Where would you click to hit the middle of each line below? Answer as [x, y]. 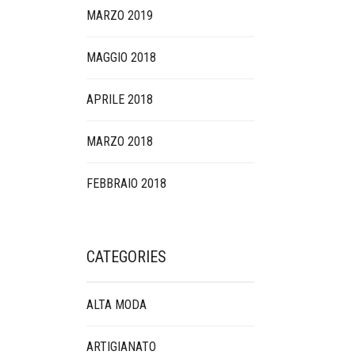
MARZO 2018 [119, 141]
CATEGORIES [126, 257]
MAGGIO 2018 [121, 57]
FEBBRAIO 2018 [126, 183]
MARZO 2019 [119, 15]
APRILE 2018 [119, 99]
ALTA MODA [116, 305]
